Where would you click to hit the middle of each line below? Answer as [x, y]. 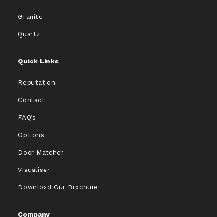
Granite [31, 17]
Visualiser [34, 170]
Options [31, 135]
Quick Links [39, 61]
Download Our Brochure [58, 187]
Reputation [37, 83]
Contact [31, 100]
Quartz [29, 34]
